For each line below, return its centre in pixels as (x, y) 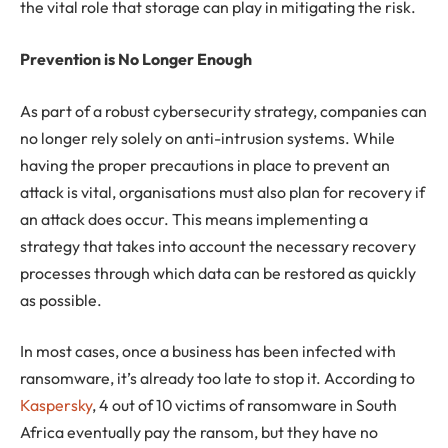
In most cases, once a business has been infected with (208, 351)
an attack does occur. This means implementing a (194, 218)
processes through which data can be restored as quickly (218, 272)
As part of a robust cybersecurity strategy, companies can (223, 110)
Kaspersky (56, 405)
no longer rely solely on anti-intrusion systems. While (207, 137)
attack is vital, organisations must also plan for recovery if (222, 191)
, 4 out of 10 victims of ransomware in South (244, 405)
